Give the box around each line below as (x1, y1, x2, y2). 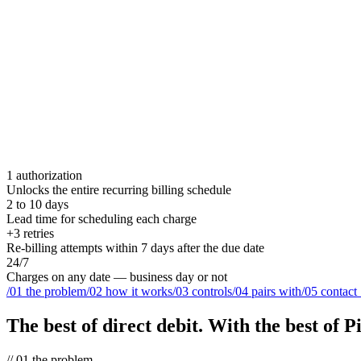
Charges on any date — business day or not (6, 269, 227, 284)
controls (192, 284, 232, 298)
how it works (106, 284, 172, 298)
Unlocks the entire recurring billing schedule (6, 182, 231, 197)
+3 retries (6, 226, 54, 240)
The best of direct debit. (6, 314, 203, 336)
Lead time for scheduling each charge (6, 211, 197, 226)
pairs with (251, 284, 301, 298)
